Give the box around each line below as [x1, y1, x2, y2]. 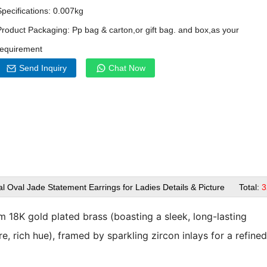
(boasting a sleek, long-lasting [107, 210, 247, 222]
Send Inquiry [17, 63, 67, 73]
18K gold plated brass [9, 210, 108, 222]
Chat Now [106, 63, 146, 73]
